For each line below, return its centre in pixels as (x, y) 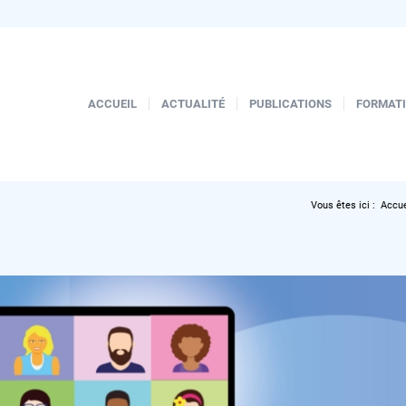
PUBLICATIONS (290, 104)
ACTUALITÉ (193, 104)
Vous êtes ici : (343, 205)
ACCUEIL (112, 104)
